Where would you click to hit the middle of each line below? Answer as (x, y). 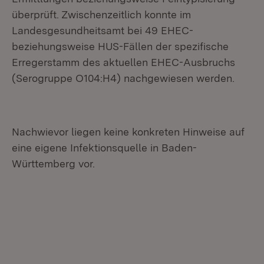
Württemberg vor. (53, 164)
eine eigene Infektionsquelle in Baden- (104, 148)
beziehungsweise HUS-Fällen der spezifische (120, 46)
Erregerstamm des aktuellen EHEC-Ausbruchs (123, 62)
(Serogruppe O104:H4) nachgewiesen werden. (123, 78)
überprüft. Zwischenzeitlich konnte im (101, 14)
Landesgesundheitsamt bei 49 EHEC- (103, 30)
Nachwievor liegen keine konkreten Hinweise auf (128, 132)
